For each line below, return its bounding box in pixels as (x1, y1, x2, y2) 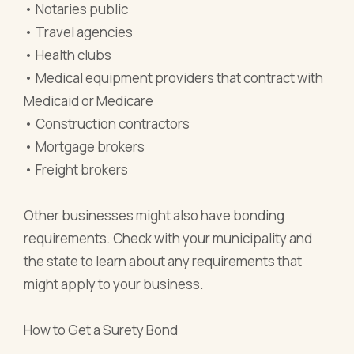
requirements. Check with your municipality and (24, 228, 313, 247)
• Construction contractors (24, 114, 190, 133)
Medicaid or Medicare (24, 91, 154, 110)
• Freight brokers (24, 160, 129, 179)
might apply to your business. (24, 274, 205, 293)
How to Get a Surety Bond (24, 320, 179, 339)
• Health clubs (24, 45, 112, 64)
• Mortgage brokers (24, 137, 145, 156)
